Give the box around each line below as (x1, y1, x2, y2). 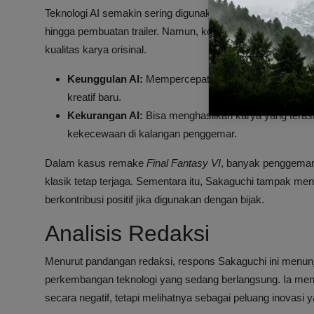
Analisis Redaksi (45, 221, 210, 247)
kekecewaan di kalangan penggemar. (67, 128, 237, 140)
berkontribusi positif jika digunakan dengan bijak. (45, 193, 264, 206)
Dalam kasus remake (45, 157, 146, 170)
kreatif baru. (67, 91, 121, 104)
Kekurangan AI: (67, 109, 143, 122)
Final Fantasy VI (146, 157, 221, 170)
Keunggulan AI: (67, 73, 143, 86)
